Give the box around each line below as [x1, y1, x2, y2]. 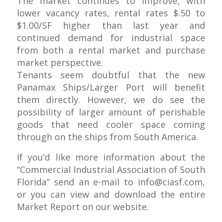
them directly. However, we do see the [16, 94, 206, 106]
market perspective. [16, 56, 103, 69]
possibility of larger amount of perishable [16, 106, 206, 118]
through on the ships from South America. [16, 131, 198, 143]
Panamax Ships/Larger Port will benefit [16, 81, 206, 94]
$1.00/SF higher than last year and [16, 19, 206, 32]
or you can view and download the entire [16, 188, 206, 200]
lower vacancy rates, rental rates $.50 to [16, 7, 206, 19]
